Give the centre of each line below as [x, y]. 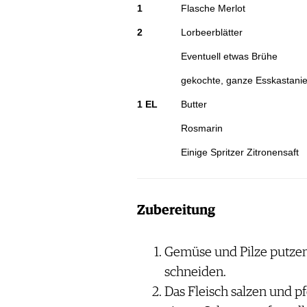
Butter [194, 105]
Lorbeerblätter [211, 33]
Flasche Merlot [213, 9]
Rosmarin [201, 128]
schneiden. [195, 272]
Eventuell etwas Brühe [229, 57]
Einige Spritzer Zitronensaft [240, 152]
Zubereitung [176, 211]
